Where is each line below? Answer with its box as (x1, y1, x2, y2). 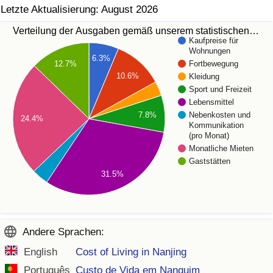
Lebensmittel (189, 97, 234, 107)
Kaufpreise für (189, 36, 239, 46)
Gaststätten (189, 157, 230, 166)
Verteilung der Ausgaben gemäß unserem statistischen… (13, 25, 259, 36)
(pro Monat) (189, 131, 229, 141)
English (24, 246, 58, 258)
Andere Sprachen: (23, 226, 104, 238)
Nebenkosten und (189, 110, 250, 120)
